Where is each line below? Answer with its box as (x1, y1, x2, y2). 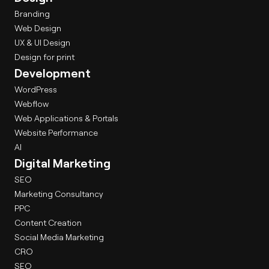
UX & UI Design (14, 37, 70, 48)
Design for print (14, 52, 74, 62)
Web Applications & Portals (14, 113, 118, 124)
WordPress (14, 84, 57, 95)
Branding (14, 8, 50, 19)
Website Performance (14, 127, 98, 138)
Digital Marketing (14, 156, 110, 171)
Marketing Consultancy (14, 189, 103, 199)
